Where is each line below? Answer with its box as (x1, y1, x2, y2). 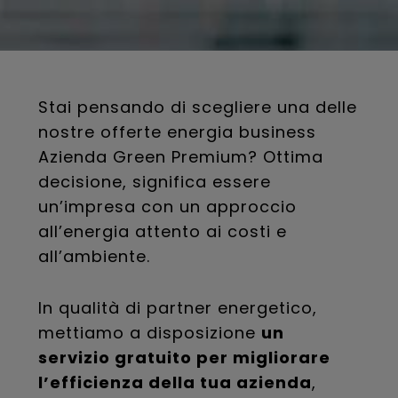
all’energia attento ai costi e (37, 220, 287, 243)
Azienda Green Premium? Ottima (37, 146, 323, 168)
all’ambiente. (37, 245, 150, 267)
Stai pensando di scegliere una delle (37, 96, 357, 118)
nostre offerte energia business (37, 121, 316, 143)
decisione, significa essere (37, 171, 271, 193)
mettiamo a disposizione (37, 322, 261, 344)
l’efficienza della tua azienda (37, 371, 312, 394)
